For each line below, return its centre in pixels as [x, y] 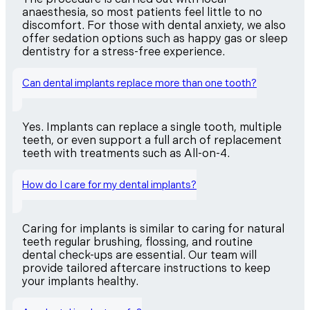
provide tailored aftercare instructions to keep [146, 268]
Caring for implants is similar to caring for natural [153, 229]
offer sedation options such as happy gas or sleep [155, 39]
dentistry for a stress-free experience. [124, 52]
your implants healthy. [80, 282]
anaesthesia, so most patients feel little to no [142, 12]
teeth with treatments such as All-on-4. [126, 154]
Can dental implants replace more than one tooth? [139, 83]
